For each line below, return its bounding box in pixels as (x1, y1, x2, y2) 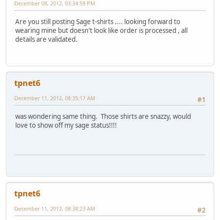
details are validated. (15, 35, 78, 44)
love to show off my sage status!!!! (15, 121, 117, 130)
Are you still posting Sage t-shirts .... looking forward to (15, 17, 180, 27)
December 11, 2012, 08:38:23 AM (14, 205, 95, 213)
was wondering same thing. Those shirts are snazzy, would (15, 112, 191, 121)
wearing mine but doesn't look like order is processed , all (15, 26, 188, 35)
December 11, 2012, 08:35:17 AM (14, 94, 95, 102)
